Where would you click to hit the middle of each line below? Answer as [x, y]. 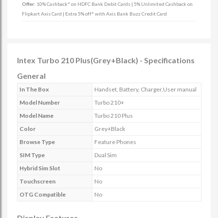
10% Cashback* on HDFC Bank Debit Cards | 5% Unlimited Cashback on [115, 4]
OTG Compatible [43, 194]
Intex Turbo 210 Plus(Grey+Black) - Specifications [106, 60]
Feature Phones [115, 142]
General [31, 76]
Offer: [29, 4]
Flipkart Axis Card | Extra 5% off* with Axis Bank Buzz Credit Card [94, 14]
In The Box [34, 89]
